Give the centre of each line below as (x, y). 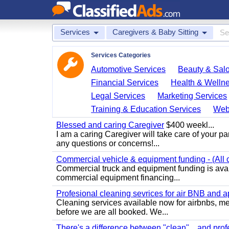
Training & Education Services (146, 109)
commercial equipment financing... (118, 178)
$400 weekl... (189, 125)
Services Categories (121, 55)
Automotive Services (129, 69)
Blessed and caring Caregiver (110, 125)
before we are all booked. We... (112, 212)
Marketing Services (192, 96)
